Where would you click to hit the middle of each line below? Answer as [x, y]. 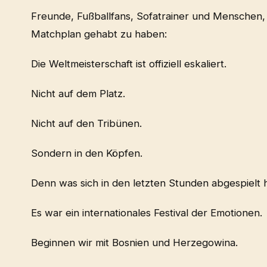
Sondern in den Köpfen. [87, 153]
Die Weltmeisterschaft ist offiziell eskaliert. [129, 64]
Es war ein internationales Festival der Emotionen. [147, 213]
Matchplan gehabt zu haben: [99, 34]
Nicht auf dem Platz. [78, 94]
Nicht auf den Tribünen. [86, 124]
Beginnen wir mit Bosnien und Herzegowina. [134, 243]
